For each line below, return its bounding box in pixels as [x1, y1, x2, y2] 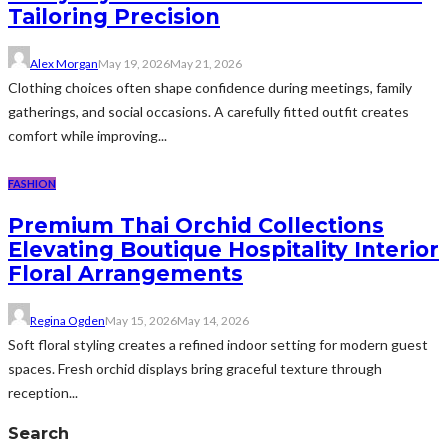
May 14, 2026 [177, 313, 249, 329]
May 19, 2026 [98, 56, 170, 72]
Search [8, 423, 69, 444]
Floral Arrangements [8, 260, 243, 286]
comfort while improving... [8, 127, 167, 145]
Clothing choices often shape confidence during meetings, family [8, 79, 412, 97]
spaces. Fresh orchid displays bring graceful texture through [8, 360, 382, 378]
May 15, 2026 [105, 313, 177, 329]
